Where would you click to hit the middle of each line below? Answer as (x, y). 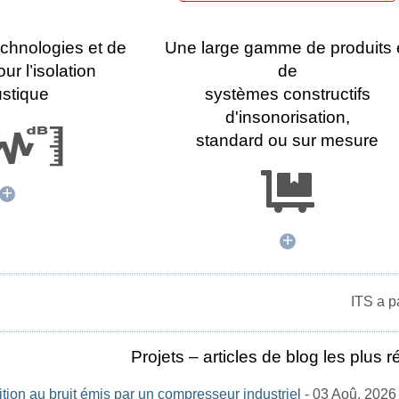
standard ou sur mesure (288, 140)
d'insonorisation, (287, 117)
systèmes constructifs (287, 94)
